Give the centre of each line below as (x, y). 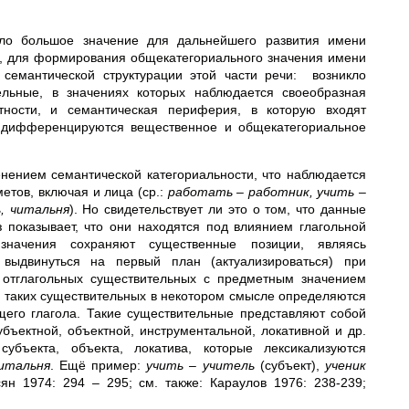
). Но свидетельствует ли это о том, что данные (217, 209)
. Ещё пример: (98, 365)
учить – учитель (200, 365)
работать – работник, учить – (267, 192)
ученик (346, 365)
